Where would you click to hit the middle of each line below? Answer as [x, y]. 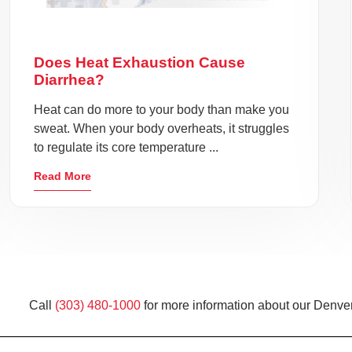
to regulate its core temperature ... [126, 147]
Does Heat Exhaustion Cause [140, 62]
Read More [63, 176]
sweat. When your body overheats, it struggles [162, 128]
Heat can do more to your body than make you [162, 110]
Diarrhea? [70, 80]
